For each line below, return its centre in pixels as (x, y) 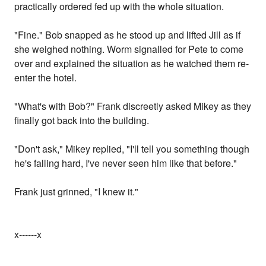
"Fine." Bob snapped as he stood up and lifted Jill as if (128, 35)
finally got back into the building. (82, 121)
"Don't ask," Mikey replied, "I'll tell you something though (132, 149)
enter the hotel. (46, 78)
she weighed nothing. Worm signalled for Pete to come (129, 49)
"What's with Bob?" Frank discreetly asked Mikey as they (133, 106)
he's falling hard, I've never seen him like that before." (126, 163)
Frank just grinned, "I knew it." (77, 192)
